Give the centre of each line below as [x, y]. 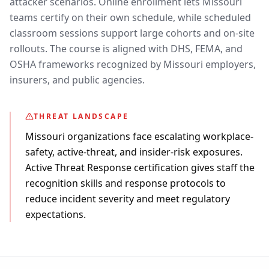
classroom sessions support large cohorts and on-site [132, 33]
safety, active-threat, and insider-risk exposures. [134, 152]
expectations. [56, 214]
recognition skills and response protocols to [125, 183]
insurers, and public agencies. [77, 80]
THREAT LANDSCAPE [81, 116]
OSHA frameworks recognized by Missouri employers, [133, 64]
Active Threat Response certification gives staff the [140, 168]
